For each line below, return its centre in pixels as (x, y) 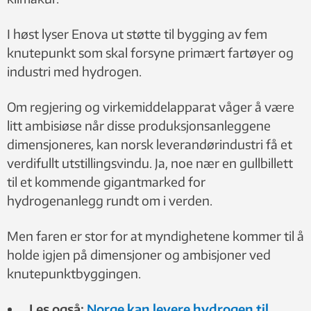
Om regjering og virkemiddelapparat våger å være (151, 106)
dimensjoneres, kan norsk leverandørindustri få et (150, 144)
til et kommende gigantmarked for (106, 181)
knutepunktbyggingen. (74, 273)
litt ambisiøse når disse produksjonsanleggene (139, 125)
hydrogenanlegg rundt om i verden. (110, 200)
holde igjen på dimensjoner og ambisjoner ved (139, 254)
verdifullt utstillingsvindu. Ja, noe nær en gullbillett (150, 162)
